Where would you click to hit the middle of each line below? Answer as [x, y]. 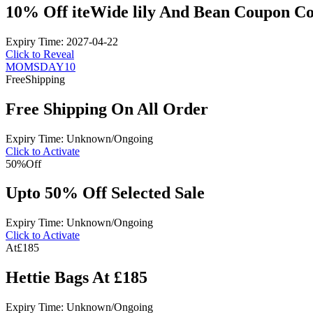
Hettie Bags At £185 [77, 278]
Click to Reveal [40, 54]
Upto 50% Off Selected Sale [105, 193]
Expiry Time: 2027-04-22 [62, 41]
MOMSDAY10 [41, 66]
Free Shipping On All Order [107, 109]
